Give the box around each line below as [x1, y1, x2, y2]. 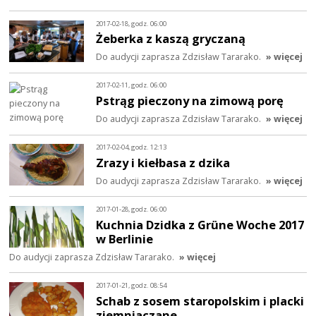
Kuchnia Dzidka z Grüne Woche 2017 [96, 216, 305, 233]
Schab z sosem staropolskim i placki [96, 292, 305, 309]
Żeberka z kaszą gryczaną [96, 30, 246, 47]
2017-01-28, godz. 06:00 [96, 205, 167, 214]
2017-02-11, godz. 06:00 [96, 80, 167, 90]
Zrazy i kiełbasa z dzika [96, 154, 231, 171]
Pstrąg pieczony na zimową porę [96, 92, 284, 109]
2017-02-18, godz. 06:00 [96, 18, 167, 28]
